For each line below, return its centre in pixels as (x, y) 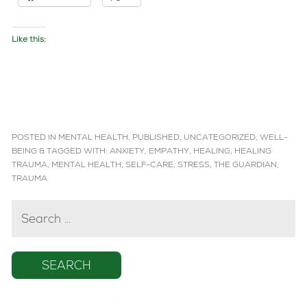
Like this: (29, 41)
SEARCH (36, 206)
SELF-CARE (149, 166)
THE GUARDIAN (245, 166)
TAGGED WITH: (78, 152)
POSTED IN (35, 139)
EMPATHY (169, 152)
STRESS (194, 166)
